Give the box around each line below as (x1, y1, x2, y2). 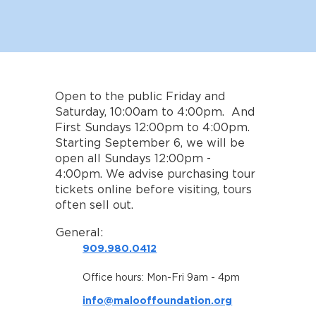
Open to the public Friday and (55, 89, 226, 103)
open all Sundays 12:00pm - (55, 151, 212, 165)
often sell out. (55, 197, 134, 212)
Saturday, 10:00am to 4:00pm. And (55, 104, 255, 119)
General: (56, 226, 104, 238)
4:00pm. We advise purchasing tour (55, 166, 256, 181)
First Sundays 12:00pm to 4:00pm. (55, 120, 250, 134)
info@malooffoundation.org (83, 294, 233, 305)
